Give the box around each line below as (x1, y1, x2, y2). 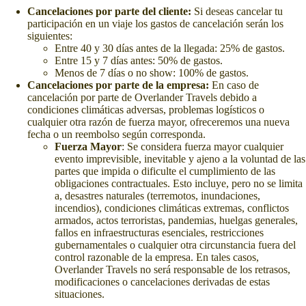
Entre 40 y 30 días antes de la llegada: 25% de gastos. (55, 42, 285, 54)
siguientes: (27, 30, 72, 42)
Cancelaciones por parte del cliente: (27, 5, 191, 17)
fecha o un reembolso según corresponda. (27, 128, 206, 140)
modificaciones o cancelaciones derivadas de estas (55, 276, 270, 288)
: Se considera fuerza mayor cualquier (122, 141, 283, 152)
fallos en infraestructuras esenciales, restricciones (55, 227, 264, 238)
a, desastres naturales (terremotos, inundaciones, (55, 190, 260, 201)
